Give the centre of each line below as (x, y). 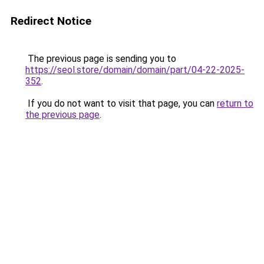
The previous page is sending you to (101, 59)
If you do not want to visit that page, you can (121, 103)
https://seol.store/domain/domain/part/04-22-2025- (135, 70)
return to (235, 103)
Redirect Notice (51, 21)
